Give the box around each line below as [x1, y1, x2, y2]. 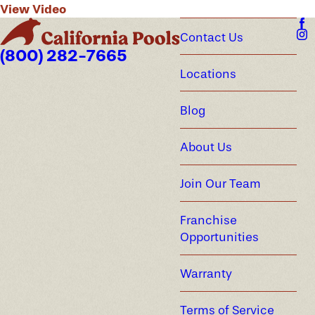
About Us [180, 140, 233, 155]
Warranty [180, 266, 233, 281]
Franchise [180, 213, 238, 228]
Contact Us [180, 30, 244, 44]
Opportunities [180, 230, 259, 245]
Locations [180, 66, 237, 81]
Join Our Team [180, 176, 262, 191]
